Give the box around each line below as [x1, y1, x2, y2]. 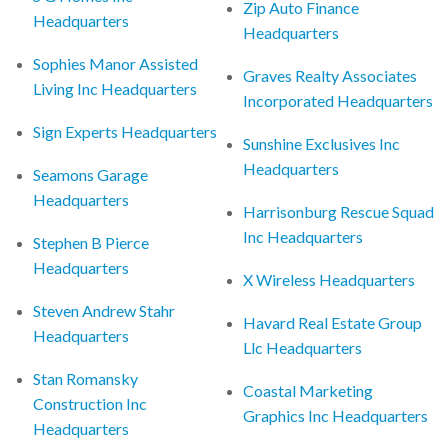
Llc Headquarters [243, 337, 363, 357]
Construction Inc [33, 393, 148, 413]
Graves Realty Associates [243, 65, 418, 85]
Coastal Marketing [243, 380, 374, 400]
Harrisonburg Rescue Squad [243, 201, 435, 221]
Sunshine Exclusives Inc [243, 133, 401, 153]
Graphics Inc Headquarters [243, 405, 429, 425]
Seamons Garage [33, 164, 149, 184]
